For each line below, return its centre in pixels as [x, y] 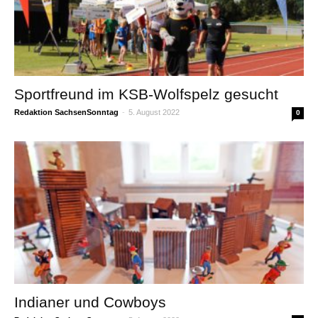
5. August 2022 [154, 112]
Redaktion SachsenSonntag [66, 112]
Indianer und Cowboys [90, 302]
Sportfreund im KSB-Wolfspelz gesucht [146, 94]
